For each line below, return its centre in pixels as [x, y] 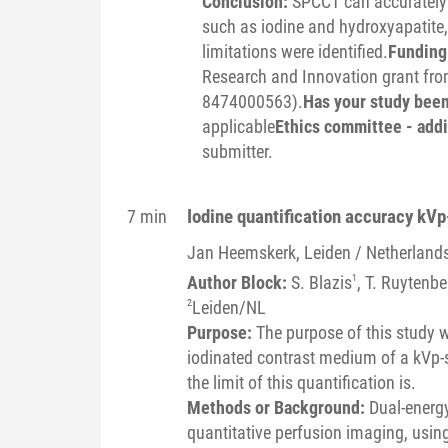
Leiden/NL [228, 307]
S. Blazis [321, 282]
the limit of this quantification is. [301, 382]
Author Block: [238, 282]
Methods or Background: [277, 407]
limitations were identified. [294, 51]
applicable [238, 126]
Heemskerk [256, 252]
